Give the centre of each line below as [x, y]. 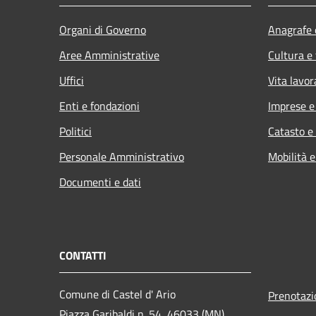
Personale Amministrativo [122, 156]
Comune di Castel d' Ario [117, 294]
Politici [75, 131]
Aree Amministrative [109, 55]
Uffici [72, 80]
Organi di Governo [103, 29]
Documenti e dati [100, 182]
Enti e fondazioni [99, 105]
